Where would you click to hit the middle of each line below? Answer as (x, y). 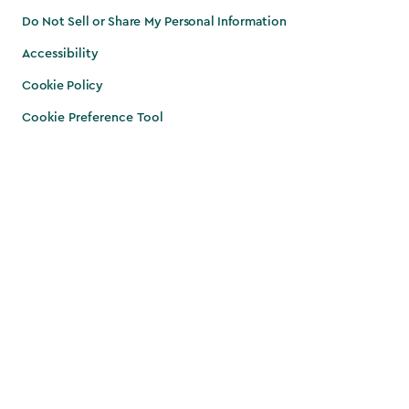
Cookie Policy (63, 86)
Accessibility (60, 54)
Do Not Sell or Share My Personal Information (154, 22)
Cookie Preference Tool (93, 118)
